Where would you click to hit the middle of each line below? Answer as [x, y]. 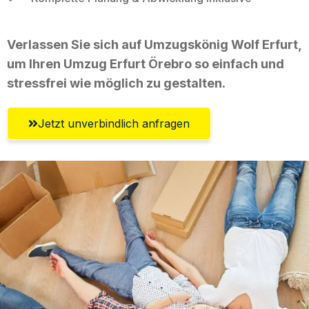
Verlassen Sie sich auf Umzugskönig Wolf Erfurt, [154, 44]
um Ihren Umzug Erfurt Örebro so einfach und [146, 63]
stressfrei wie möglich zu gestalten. [116, 83]
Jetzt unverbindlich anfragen [114, 123]
